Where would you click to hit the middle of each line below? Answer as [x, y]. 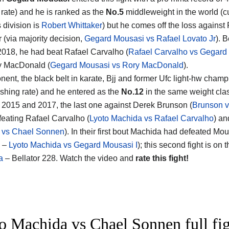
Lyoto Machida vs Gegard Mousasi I [73, 145]
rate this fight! [162, 158]
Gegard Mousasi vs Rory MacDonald [117, 65]
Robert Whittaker [72, 25]
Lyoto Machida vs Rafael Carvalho [152, 118]
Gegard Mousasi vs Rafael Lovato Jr [150, 38]
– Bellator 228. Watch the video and [69, 158]
